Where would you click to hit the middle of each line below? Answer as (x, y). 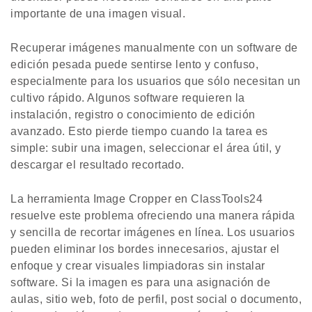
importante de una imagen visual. (98, 14)
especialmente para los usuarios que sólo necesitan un (156, 81)
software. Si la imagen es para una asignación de (140, 283)
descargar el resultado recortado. (97, 165)
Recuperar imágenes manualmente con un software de (154, 48)
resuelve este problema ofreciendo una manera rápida (153, 216)
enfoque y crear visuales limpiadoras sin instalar (138, 266)
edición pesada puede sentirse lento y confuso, (134, 65)
